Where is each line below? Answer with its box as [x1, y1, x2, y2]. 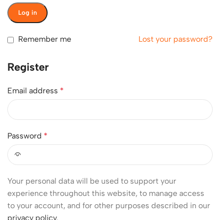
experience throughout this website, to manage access [7, 189, 204, 198]
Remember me [18, 34, 71, 44]
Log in [18, 9, 37, 16]
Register [7, 60, 49, 74]
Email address [7, 86, 60, 95]
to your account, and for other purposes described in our [7, 201, 210, 210]
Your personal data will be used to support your [7, 176, 176, 186]
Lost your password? [138, 34, 213, 44]
